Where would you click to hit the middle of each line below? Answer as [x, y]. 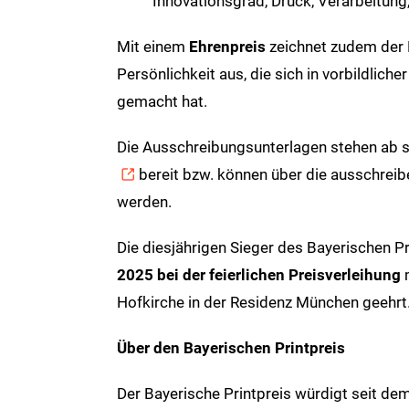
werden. [144, 201]
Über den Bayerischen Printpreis [231, 347]
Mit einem [152, 46]
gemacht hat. [162, 101]
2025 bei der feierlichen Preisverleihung [260, 274]
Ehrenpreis [227, 46]
